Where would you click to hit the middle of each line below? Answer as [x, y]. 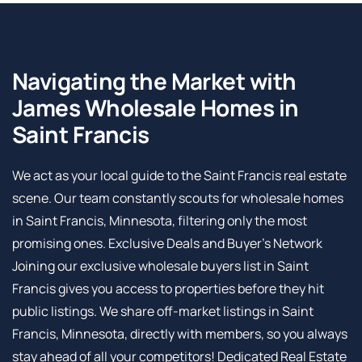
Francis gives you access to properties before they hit [168, 289]
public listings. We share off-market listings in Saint [163, 311]
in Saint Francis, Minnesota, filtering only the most [160, 221]
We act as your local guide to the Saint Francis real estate [179, 176]
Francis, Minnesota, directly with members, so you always [180, 334]
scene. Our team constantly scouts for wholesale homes [178, 198]
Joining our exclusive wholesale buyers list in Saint [160, 266]
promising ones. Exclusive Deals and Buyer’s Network [167, 244]
